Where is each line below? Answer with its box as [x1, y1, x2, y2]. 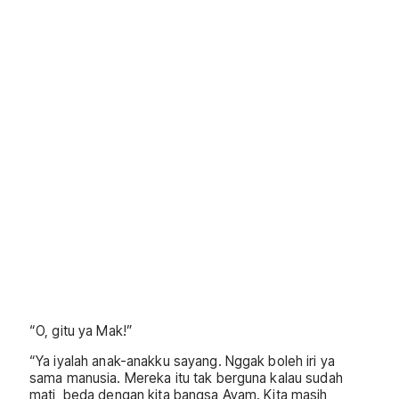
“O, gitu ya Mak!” [29, 322, 134, 339]
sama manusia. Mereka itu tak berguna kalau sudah [29, 369, 343, 387]
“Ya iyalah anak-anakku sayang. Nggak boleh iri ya [29, 352, 335, 370]
